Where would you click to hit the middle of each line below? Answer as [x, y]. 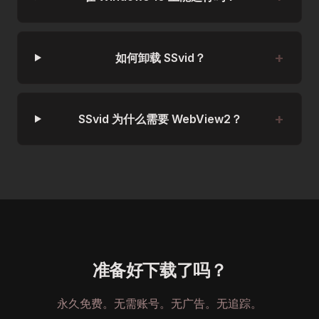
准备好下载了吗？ [159, 270]
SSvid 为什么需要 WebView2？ [161, 119]
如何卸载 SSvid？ [160, 57]
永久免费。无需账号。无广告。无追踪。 [159, 303]
